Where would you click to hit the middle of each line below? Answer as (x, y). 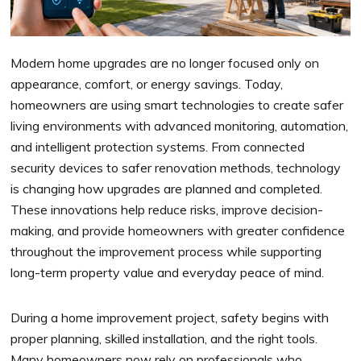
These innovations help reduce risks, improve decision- (167, 210)
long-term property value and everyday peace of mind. (168, 273)
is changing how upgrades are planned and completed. (167, 189)
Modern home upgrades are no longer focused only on (165, 63)
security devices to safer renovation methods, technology (176, 168)
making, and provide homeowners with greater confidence (178, 231)
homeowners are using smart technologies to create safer (177, 105)
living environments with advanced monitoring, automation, (180, 126)
